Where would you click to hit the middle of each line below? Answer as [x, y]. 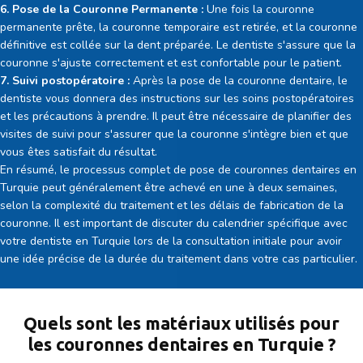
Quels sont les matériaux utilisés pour [181, 322]
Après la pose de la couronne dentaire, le [239, 80]
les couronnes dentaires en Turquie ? [181, 344]
